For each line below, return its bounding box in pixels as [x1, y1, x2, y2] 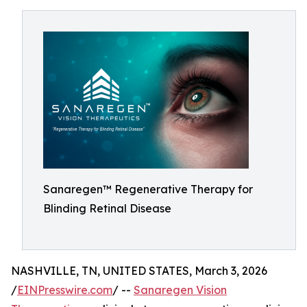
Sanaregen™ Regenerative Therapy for [43, 182, 253, 196]
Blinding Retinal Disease [43, 201, 171, 215]
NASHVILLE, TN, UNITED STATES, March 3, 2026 [11, 264, 267, 278]
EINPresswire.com [17, 283, 112, 297]
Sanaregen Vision [134, 283, 227, 297]
